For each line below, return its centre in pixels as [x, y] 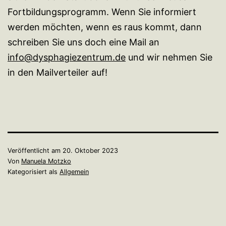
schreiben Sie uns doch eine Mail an [83, 42]
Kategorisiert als [34, 172]
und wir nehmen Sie [169, 57]
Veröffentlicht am [35, 151]
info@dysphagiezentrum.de [67, 57]
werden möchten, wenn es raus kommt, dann [105, 27]
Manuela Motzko [46, 161]
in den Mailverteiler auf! [58, 72]
